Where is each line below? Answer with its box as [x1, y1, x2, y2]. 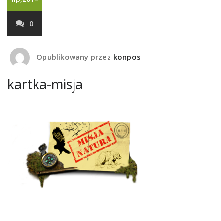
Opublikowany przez [35, 52, 111, 62]
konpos [113, 52, 141, 62]
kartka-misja [7, 75, 83, 93]
